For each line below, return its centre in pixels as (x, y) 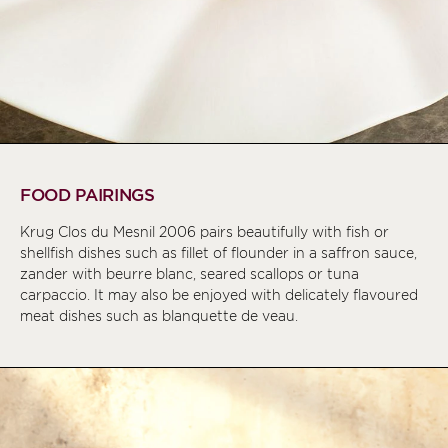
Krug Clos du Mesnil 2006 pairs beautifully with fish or (204, 231)
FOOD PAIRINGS (87, 194)
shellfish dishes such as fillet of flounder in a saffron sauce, (218, 252)
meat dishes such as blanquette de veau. (159, 315)
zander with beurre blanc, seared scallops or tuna (189, 273)
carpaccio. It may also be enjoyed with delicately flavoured (219, 294)
